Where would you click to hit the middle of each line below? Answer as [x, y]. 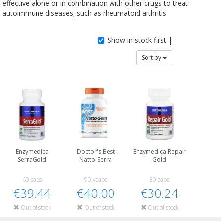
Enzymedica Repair [159, 152]
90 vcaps [96, 179]
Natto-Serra [96, 160]
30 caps [159, 179]
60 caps [32, 179]
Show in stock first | [140, 40]
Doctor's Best [96, 152]
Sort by [152, 57]
